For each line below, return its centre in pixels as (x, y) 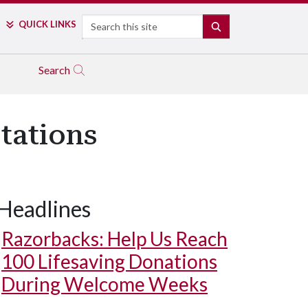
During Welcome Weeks (104, 284)
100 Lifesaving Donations (109, 261)
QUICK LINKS (47, 24)
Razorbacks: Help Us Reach (114, 239)
